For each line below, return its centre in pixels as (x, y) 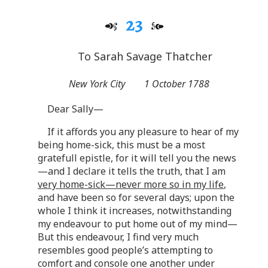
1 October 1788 (176, 84)
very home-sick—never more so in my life (131, 185)
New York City (97, 84)
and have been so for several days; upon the (136, 198)
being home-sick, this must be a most (121, 145)
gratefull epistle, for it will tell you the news (137, 158)
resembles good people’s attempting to (125, 250)
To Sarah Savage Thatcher (145, 56)
